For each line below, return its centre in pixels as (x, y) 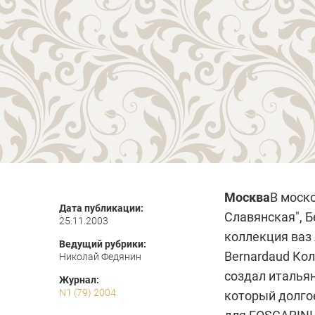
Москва (247, 197)
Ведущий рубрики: (103, 244)
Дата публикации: (101, 208)
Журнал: (79, 280)
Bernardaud (257, 256)
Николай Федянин (100, 257)
